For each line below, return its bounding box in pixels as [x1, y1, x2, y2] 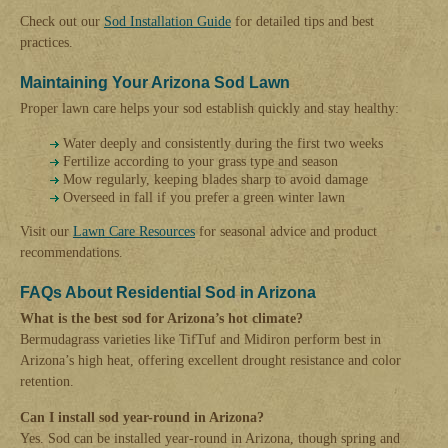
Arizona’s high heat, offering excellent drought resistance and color [20, 352, 401, 368]
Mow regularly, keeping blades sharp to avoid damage [63, 171, 368, 187]
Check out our [20, 13, 104, 29]
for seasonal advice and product [195, 223, 377, 239]
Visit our [20, 223, 73, 239]
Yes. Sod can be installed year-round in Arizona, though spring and [20, 430, 400, 446]
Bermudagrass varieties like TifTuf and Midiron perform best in [20, 331, 381, 347]
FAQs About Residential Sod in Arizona [20, 283, 316, 301]
